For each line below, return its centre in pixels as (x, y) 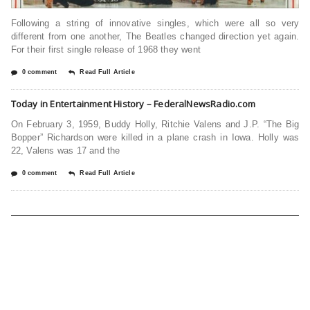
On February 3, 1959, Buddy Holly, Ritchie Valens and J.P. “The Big (155, 125)
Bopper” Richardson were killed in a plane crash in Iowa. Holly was (155, 138)
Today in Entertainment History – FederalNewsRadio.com (133, 104)
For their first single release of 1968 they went (106, 50)
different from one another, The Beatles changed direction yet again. (155, 37)
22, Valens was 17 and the (65, 151)
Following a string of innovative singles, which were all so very (155, 24)
